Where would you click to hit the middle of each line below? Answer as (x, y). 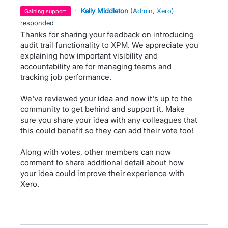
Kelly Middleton (104, 10)
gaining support (48, 11)
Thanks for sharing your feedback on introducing (107, 34)
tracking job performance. (66, 77)
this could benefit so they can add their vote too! (107, 130)
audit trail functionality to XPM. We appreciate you (109, 45)
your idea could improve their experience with (102, 173)
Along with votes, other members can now (96, 152)
